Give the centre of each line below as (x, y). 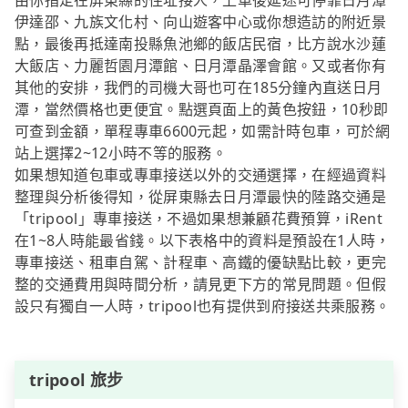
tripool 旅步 (76, 380)
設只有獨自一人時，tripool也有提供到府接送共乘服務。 (203, 306)
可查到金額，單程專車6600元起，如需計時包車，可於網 (203, 132)
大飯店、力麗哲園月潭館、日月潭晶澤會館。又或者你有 (201, 66)
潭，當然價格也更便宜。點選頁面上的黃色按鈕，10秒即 (202, 110)
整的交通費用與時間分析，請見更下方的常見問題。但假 (201, 285)
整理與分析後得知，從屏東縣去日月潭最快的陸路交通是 (201, 197)
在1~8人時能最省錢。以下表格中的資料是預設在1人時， (203, 241)
